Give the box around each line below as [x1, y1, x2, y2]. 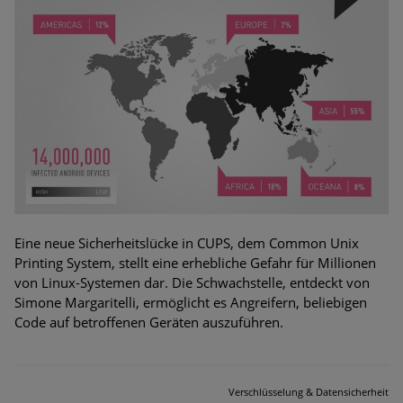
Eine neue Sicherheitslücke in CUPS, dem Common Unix [14, 233, 359, 252]
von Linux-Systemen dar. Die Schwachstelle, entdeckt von [14, 273, 370, 291]
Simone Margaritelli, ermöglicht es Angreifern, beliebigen [14, 292, 367, 311]
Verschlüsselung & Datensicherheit [228, 384, 389, 399]
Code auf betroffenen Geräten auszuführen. [14, 312, 283, 331]
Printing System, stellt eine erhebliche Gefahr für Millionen [14, 253, 376, 272]
